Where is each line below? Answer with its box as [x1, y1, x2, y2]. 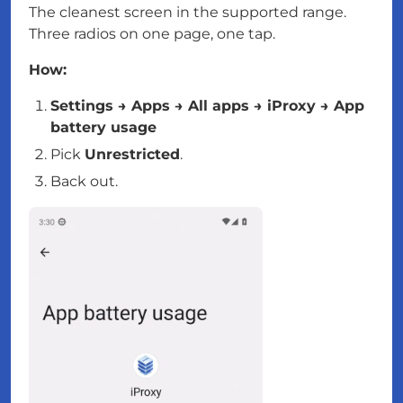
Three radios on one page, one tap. [29, 25, 275, 43]
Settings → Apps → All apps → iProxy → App [50, 97, 364, 115]
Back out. [50, 173, 118, 191]
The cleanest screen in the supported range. [29, 4, 346, 22]
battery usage [50, 119, 157, 137]
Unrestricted [85, 146, 180, 164]
